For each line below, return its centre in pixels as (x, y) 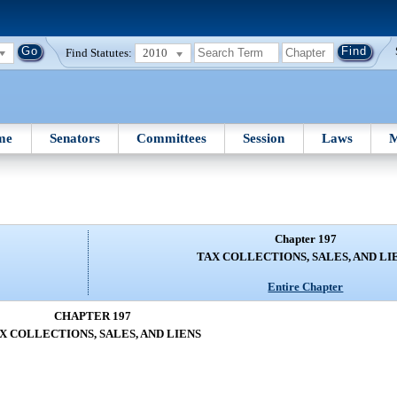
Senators (74, 138)
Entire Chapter (306, 286)
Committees (172, 138)
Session (264, 138)
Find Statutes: (99, 52)
